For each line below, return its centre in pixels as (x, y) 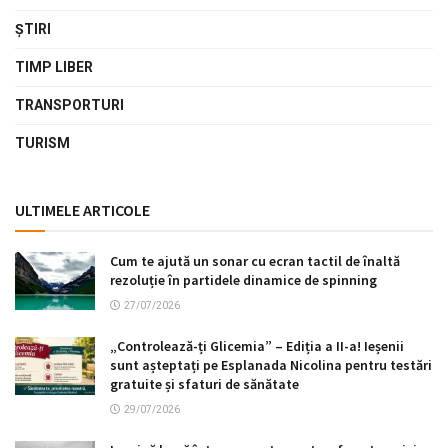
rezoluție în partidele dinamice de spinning (243, 280)
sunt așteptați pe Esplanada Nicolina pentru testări (271, 365)
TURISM (42, 143)
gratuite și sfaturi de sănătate (204, 384)
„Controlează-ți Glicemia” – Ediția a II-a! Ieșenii (257, 346)
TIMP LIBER (54, 67)
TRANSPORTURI (69, 105)
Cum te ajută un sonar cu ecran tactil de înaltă (255, 261)
